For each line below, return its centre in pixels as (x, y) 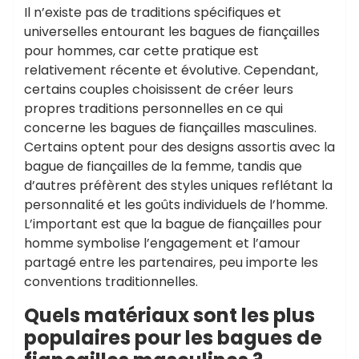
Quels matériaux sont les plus (169, 315)
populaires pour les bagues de (173, 338)
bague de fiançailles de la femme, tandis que (163, 166)
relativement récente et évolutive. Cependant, (171, 70)
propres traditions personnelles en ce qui (153, 109)
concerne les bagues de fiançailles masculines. (170, 128)
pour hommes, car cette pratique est (141, 51)
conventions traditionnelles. (111, 282)
